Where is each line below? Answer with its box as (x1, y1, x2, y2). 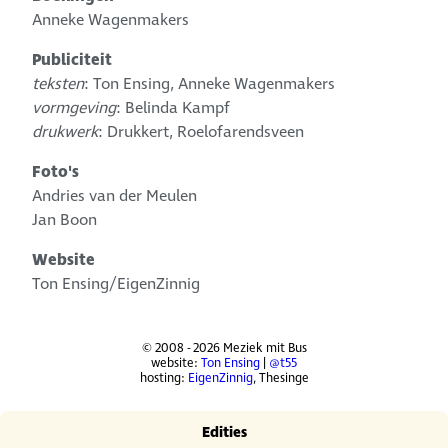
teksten (32, 72, 85, 95)
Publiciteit (32, 48, 113, 71)
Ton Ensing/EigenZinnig (32, 273, 201, 296)
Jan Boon (32, 209, 98, 232)
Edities (201, 423, 247, 444)
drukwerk (32, 120, 99, 143)
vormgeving (32, 96, 117, 119)
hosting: (139, 370, 188, 388)
